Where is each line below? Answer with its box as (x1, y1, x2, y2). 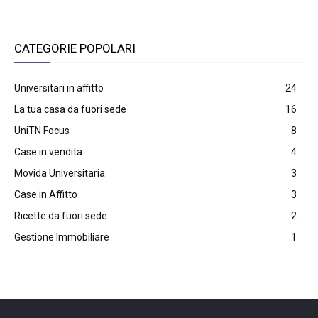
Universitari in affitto (14, 82, 104, 94)
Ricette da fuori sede (14, 210, 107, 221)
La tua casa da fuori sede (14, 104, 126, 115)
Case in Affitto (14, 189, 77, 200)
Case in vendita (14, 146, 82, 158)
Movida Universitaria (14, 168, 105, 179)
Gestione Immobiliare (14, 231, 109, 243)
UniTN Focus (14, 125, 70, 136)
